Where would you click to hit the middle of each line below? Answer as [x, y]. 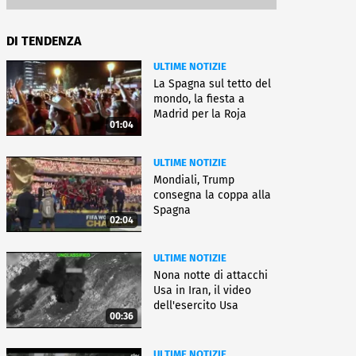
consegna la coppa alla [212, 195]
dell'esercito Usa [196, 306]
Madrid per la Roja [200, 114]
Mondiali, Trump [194, 180]
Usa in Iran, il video [202, 291]
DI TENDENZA [44, 41]
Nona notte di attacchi [211, 276]
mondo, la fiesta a [199, 99]
